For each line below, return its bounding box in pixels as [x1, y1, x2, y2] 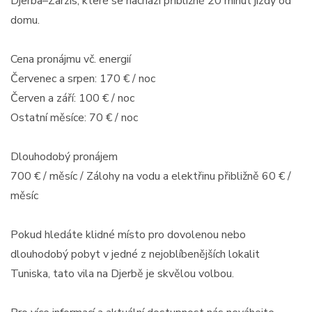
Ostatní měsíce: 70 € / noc [10, 110, 138, 125]
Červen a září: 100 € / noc [10, 91, 134, 106]
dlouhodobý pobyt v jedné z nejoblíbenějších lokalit [10, 247, 260, 262]
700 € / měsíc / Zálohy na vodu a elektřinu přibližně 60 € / [10, 169, 291, 184]
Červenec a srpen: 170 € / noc [10, 71, 155, 86]
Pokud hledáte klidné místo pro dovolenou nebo [10, 227, 246, 242]
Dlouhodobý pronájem [10, 149, 118, 164]
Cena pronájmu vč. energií [10, 52, 131, 67]
